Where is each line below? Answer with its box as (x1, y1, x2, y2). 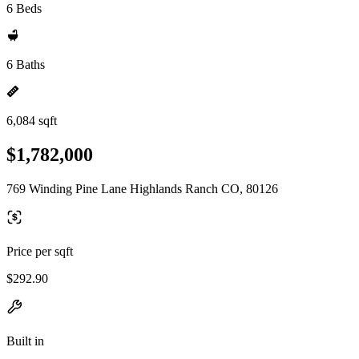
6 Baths (6, 58, 45, 71)
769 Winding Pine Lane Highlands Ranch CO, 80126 (6, 181, 278, 196)
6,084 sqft (6, 114, 57, 127)
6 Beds (6, 2, 42, 15)
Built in (6, 333, 44, 348)
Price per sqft (6, 244, 73, 258)
